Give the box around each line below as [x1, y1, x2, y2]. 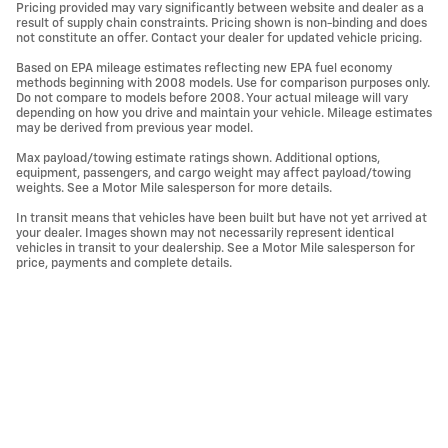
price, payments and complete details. [16, 256, 232, 270]
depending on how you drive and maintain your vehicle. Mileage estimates [16, 106, 432, 120]
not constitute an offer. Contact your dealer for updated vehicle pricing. [16, 31, 422, 45]
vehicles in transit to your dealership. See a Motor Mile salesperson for [16, 241, 415, 255]
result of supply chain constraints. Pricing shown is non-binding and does [16, 16, 427, 30]
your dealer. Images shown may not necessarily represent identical [16, 226, 394, 240]
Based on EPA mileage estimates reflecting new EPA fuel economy [16, 61, 392, 75]
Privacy [385, 412, 428, 426]
